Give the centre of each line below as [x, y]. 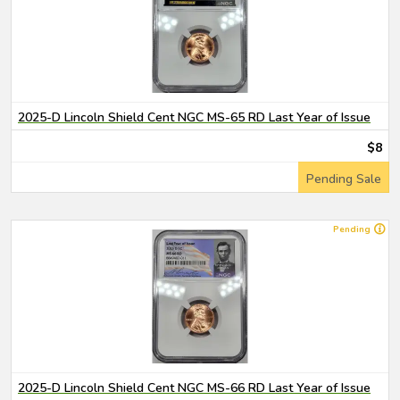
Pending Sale [344, 179]
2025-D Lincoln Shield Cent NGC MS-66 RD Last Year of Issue [194, 388]
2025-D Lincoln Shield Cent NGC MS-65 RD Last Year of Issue [194, 117]
